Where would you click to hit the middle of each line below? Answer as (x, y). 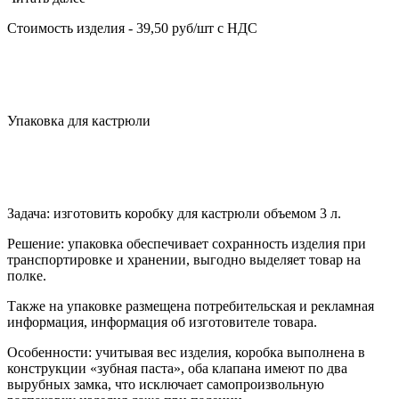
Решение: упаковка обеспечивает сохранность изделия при (187, 244)
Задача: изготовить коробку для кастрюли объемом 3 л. (174, 214)
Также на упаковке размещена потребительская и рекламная (191, 306)
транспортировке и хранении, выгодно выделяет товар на (184, 260)
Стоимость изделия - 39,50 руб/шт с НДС (132, 28)
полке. (27, 276)
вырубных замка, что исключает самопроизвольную (166, 385)
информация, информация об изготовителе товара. (162, 322)
